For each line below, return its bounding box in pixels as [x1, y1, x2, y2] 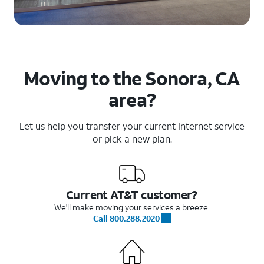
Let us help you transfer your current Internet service [19, 119, 245, 132]
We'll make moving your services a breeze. [54, 201, 210, 213]
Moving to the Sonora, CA [23, 65, 240, 91]
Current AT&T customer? [66, 186, 197, 202]
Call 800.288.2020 [93, 212, 160, 224]
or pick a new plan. [92, 132, 172, 145]
